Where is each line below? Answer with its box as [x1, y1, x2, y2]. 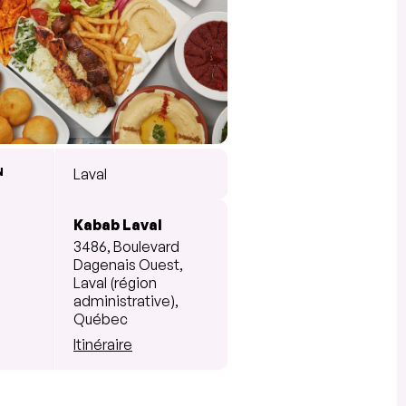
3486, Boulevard [73, 237, 179, 256]
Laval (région [73, 273, 157, 292]
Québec [73, 309, 128, 328]
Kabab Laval [73, 215, 162, 234]
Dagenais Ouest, [73, 255, 183, 274]
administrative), [73, 291, 179, 310]
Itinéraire [73, 334, 132, 353]
